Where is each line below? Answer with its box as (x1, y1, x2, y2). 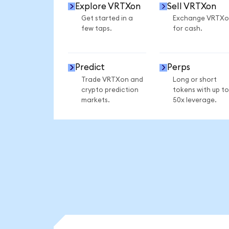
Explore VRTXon (75, 2, 141, 11)
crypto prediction (81, 86, 139, 94)
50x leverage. (172, 96, 217, 104)
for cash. (172, 25, 202, 33)
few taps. (81, 25, 112, 33)
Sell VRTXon (167, 2, 216, 11)
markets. (81, 96, 110, 104)
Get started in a (81, 15, 133, 22)
